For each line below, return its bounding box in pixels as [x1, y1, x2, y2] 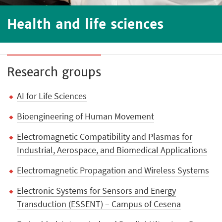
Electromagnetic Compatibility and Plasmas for [17, 131, 193, 143]
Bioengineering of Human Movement [17, 110, 155, 122]
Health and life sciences [7, 15, 164, 32]
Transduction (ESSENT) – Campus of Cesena [17, 198, 181, 210]
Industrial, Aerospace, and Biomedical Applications [17, 144, 208, 156]
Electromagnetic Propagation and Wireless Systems [17, 165, 210, 176]
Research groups [7, 64, 102, 80]
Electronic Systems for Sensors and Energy [17, 185, 176, 197]
